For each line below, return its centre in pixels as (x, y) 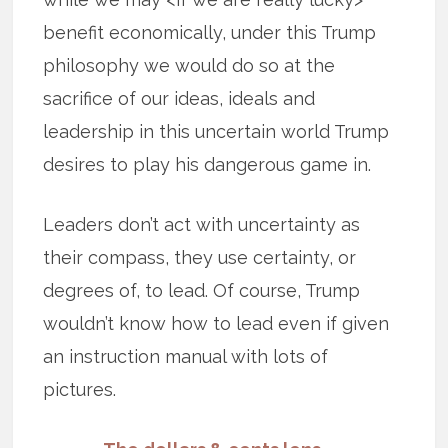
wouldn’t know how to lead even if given (216, 324)
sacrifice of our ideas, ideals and (179, 99)
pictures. (80, 390)
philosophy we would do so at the (189, 66)
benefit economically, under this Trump (210, 33)
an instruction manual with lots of (186, 357)
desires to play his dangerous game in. (207, 165)
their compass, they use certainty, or (200, 258)
